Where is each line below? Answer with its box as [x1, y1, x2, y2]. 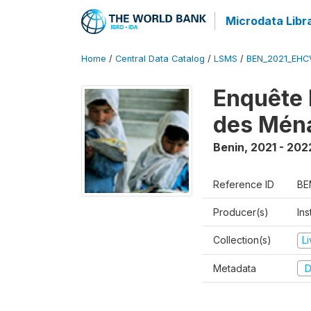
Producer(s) [213, 206, 269, 218]
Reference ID [213, 178, 274, 190]
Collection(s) [213, 234, 271, 246]
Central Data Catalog [115, 53, 205, 64]
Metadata [213, 262, 256, 274]
